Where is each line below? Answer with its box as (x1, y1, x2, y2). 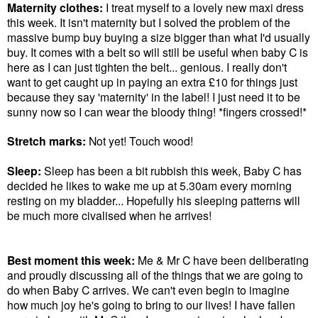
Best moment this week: (7, 251, 135, 268)
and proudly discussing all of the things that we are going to (7, 266, 303, 283)
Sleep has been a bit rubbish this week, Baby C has (41, 162, 302, 178)
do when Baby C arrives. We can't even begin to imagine (7, 281, 290, 297)
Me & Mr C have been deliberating (135, 251, 309, 268)
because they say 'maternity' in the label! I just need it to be (7, 88, 300, 104)
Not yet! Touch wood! (86, 132, 193, 148)
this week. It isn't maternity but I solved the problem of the (7, 13, 290, 30)
